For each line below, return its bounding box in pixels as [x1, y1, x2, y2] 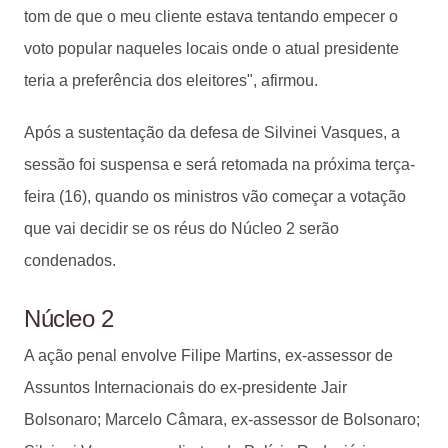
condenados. [24, 251, 116, 269]
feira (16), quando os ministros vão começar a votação [24, 187, 406, 205]
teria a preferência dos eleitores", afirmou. [24, 71, 318, 89]
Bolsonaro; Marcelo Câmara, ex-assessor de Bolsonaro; [24, 410, 420, 428]
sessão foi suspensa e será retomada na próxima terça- [24, 155, 415, 173]
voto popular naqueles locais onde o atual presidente [24, 39, 399, 57]
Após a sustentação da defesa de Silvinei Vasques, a [24, 123, 400, 141]
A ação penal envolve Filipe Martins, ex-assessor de [24, 346, 393, 364]
